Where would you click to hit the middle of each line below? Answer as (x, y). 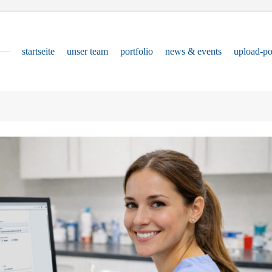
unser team (88, 51)
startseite (39, 51)
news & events (194, 51)
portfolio (137, 51)
